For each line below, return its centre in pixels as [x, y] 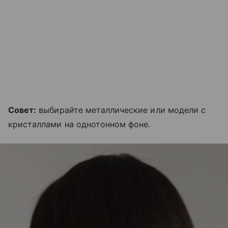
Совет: [22, 110]
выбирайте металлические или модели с [121, 110]
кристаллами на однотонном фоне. [79, 124]
